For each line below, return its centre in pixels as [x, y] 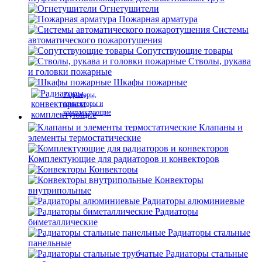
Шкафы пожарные [150, 82]
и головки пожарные [70, 72]
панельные [50, 243]
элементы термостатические [85, 138]
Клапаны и [221, 127]
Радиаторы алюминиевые [193, 201]
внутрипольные [60, 190]
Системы [230, 30]
